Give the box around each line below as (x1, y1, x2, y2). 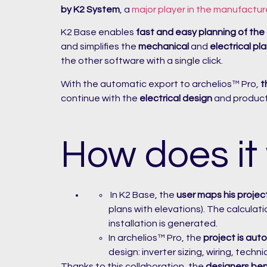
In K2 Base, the (108, 190, 176, 200)
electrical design (139, 93, 212, 103)
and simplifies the (61, 42, 138, 52)
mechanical (138, 42, 189, 52)
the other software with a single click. (61, 56, 223, 66)
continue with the (61, 93, 139, 103)
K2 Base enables (61, 27, 136, 38)
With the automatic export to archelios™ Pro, (61, 79, 260, 89)
